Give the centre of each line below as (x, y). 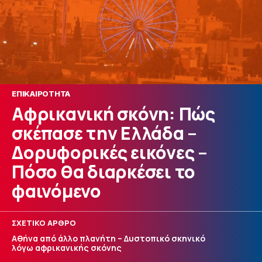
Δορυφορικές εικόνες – (110, 153)
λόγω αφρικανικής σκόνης (67, 247)
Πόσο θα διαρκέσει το (104, 172)
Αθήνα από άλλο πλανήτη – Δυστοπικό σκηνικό (108, 238)
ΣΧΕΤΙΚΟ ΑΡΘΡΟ (44, 223)
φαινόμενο (56, 191)
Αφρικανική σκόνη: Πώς (113, 114)
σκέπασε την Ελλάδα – (104, 133)
